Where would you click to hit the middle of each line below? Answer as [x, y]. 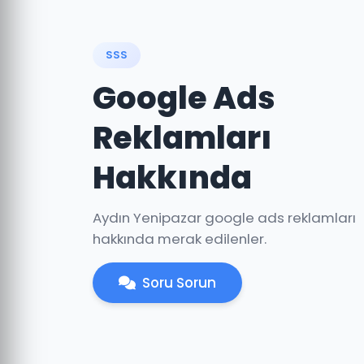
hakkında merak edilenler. [180, 239]
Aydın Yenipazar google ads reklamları [224, 218]
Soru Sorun [179, 283]
